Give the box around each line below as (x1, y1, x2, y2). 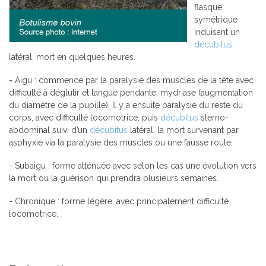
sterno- (198, 113, 229, 123)
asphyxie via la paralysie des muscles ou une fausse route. (9, 138, 233, 148)
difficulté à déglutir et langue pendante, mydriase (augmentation (9, 88, 253, 98)
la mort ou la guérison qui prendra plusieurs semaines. (9, 173, 218, 183)
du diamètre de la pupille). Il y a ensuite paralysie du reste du (9, 100, 243, 110)
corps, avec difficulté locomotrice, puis (9, 113, 160, 123)
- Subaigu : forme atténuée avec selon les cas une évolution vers (9, 161, 256, 171)
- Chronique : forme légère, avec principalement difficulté (9, 197, 229, 207)
